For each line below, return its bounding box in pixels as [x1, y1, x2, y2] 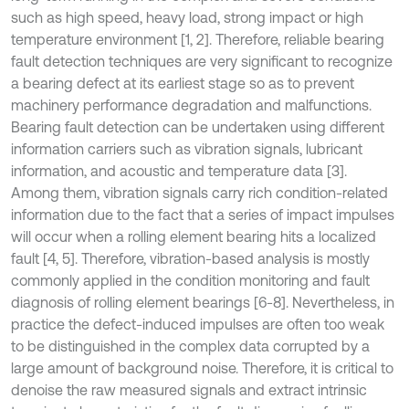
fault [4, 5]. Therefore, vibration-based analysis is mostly [11, 250, 370, 267]
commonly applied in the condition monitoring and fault [11, 272, 370, 288]
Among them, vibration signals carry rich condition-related [11, 184, 388, 201]
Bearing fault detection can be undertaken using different [11, 119, 384, 135]
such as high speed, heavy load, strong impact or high [11, 9, 363, 26]
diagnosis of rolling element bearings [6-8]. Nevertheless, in [11, 294, 394, 310]
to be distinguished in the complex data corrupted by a [11, 338, 370, 354]
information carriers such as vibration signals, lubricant [11, 141, 362, 157]
